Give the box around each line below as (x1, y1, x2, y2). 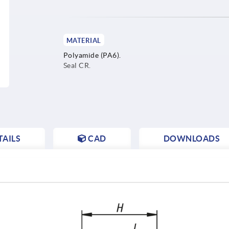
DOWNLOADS (163, 133, 220, 143)
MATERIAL (66, 36, 101, 44)
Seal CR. (63, 61, 91, 70)
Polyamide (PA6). (63, 51, 121, 59)
